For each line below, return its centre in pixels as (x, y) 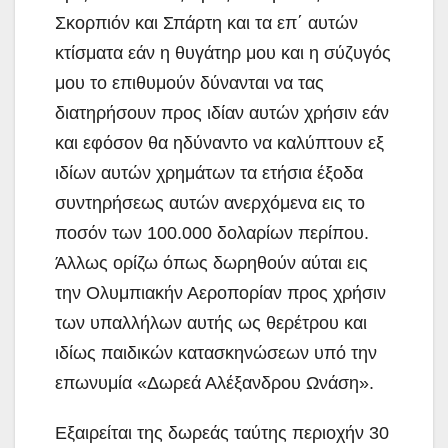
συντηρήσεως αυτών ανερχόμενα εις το (210, 202)
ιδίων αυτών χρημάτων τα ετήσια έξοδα (209, 172)
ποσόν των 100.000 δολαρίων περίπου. (212, 232)
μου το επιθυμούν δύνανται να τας (189, 82)
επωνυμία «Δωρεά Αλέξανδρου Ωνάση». (214, 382)
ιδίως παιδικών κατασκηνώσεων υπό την (216, 352)
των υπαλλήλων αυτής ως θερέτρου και (211, 322)
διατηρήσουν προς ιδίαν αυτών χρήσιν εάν (222, 112)
